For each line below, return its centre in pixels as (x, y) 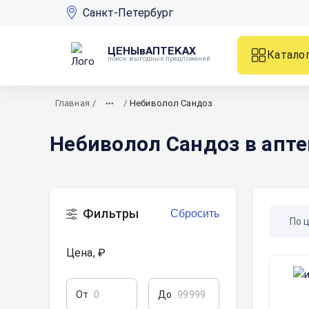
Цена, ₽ (86, 253)
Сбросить (195, 213)
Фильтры (111, 213)
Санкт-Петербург (128, 12)
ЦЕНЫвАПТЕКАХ (152, 52)
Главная (72, 103)
